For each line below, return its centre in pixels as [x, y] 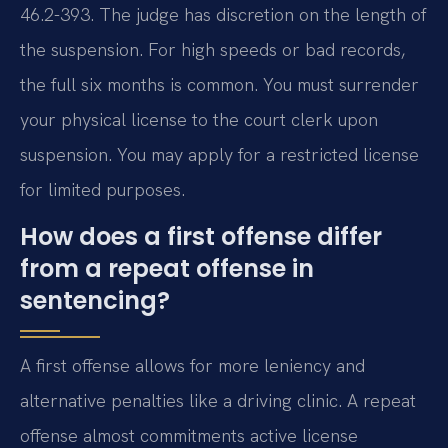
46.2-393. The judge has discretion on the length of [223, 15]
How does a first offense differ [201, 237]
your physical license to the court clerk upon [199, 120]
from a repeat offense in [167, 269]
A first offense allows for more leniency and [192, 366]
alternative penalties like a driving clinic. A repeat [218, 401]
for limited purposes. [102, 190]
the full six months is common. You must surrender [219, 85]
